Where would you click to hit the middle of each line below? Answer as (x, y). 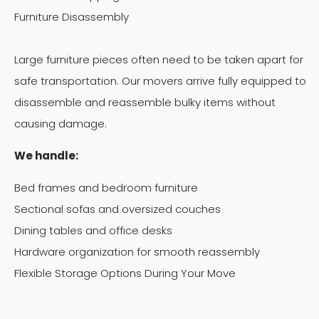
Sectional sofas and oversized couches (117, 209)
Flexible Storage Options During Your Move (125, 273)
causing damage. (61, 123)
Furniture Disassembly (72, 16)
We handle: (46, 155)
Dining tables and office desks (93, 230)
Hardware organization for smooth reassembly (137, 251)
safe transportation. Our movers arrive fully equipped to (160, 80)
